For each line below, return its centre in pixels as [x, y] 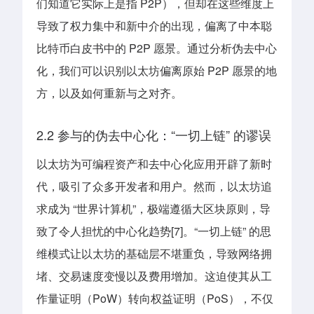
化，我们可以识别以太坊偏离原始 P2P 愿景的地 [157, 70]
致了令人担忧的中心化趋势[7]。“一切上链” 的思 [154, 231]
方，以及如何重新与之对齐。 [109, 93]
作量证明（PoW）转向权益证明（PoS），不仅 [155, 299]
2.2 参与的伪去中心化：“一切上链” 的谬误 [154, 135]
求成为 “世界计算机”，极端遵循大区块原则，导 [153, 209]
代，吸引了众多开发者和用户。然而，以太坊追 [154, 186]
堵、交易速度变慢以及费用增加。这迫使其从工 [154, 276]
